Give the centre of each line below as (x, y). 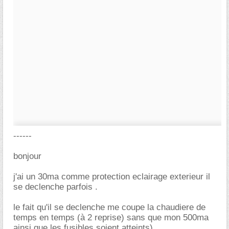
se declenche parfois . (55, 187)
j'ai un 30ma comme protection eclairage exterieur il (112, 177)
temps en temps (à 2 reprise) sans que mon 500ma (111, 217)
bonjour (27, 156)
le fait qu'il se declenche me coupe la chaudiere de (109, 207)
